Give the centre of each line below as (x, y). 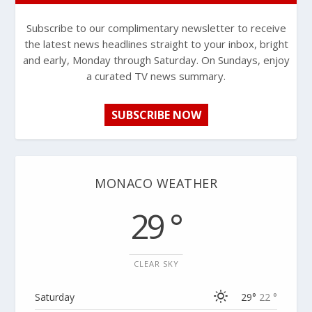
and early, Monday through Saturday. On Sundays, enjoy (156, 60)
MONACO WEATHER (156, 183)
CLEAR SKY (156, 263)
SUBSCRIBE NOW (156, 115)
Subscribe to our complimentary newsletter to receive (156, 28)
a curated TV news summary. (156, 76)
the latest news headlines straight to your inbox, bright (156, 44)
